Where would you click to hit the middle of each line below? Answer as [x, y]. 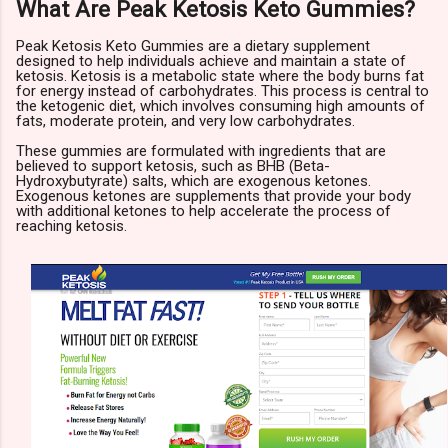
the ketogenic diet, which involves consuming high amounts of [220, 106]
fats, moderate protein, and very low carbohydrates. [185, 121]
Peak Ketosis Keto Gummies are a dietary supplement [193, 46]
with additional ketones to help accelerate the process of [203, 211]
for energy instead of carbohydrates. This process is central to [222, 91]
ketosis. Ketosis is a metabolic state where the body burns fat [220, 76]
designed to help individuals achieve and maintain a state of [211, 61]
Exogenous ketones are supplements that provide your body [213, 196]
